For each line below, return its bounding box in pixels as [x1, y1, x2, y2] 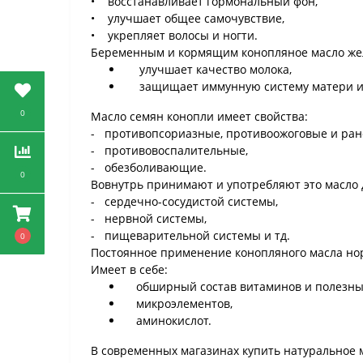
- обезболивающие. [91, 160, 207, 175]
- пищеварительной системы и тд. [91, 228, 290, 243]
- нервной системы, [91, 211, 207, 226]
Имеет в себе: [91, 262, 168, 277]
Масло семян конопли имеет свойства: [91, 109, 308, 124]
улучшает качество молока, [123, 62, 292, 77]
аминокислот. [123, 313, 211, 328]
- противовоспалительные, [91, 143, 248, 158]
